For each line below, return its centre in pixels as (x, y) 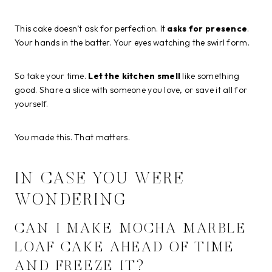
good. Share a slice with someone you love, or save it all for (131, 90)
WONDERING (71, 201)
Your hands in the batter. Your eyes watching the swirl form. (132, 42)
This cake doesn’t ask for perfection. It (91, 28)
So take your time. (52, 76)
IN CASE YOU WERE (100, 180)
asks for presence (207, 28)
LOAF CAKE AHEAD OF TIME (125, 247)
